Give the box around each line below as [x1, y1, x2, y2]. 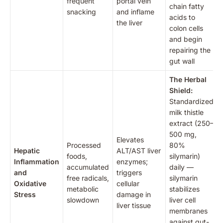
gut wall [169, 56, 195, 65]
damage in [116, 190, 151, 199]
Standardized [169, 97, 214, 106]
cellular [116, 179, 139, 188]
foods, [67, 151, 87, 160]
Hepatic [14, 146, 40, 155]
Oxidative [14, 179, 46, 188]
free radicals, [67, 173, 109, 182]
